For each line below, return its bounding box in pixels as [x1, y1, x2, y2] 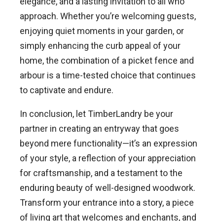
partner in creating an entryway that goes [20, 123, 179, 134]
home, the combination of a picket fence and [20, 55, 194, 66]
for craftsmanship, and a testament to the [20, 168, 183, 179]
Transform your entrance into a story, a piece [20, 197, 194, 208]
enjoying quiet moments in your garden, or [20, 26, 184, 37]
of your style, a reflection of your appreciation [20, 153, 196, 164]
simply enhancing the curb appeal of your [20, 40, 181, 51]
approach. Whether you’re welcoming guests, [20, 11, 196, 22]
